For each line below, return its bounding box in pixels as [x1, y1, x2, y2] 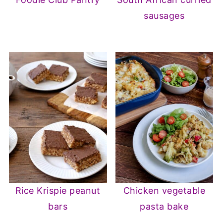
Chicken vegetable [123, 185, 206, 196]
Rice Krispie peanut [15, 185, 101, 196]
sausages [144, 10, 185, 21]
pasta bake [140, 201, 189, 212]
